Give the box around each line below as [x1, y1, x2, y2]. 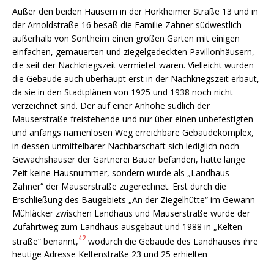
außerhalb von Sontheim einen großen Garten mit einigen [12, 32, 240, 44]
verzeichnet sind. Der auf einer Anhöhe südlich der [12, 99, 210, 111]
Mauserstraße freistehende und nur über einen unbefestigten [12, 113, 253, 125]
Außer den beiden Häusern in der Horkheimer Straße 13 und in [12, 5, 258, 17]
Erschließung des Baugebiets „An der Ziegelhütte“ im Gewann [12, 193, 255, 206]
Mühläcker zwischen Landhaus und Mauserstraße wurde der [12, 207, 250, 219]
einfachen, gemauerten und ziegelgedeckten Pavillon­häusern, [12, 45, 254, 57]
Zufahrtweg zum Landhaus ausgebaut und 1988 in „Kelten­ [12, 220, 245, 232]
